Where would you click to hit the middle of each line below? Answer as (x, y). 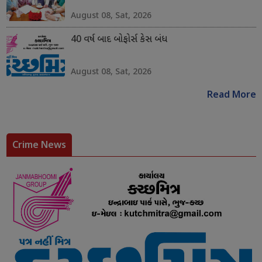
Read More (231, 96)
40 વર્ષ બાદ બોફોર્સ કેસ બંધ (119, 40)
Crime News (39, 145)
